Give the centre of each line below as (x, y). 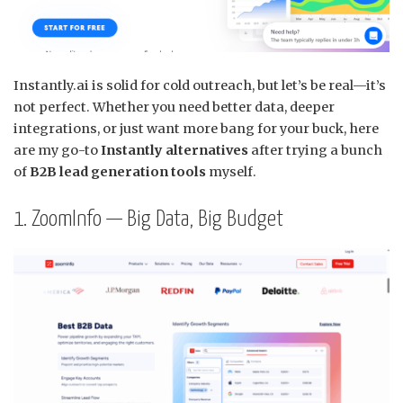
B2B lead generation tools (118, 171)
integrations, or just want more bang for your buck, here (196, 128)
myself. (231, 171)
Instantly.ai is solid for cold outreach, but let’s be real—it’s (200, 85)
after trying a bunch (315, 150)
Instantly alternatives (175, 150)
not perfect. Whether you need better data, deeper (174, 107)
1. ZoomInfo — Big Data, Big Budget (148, 219)
